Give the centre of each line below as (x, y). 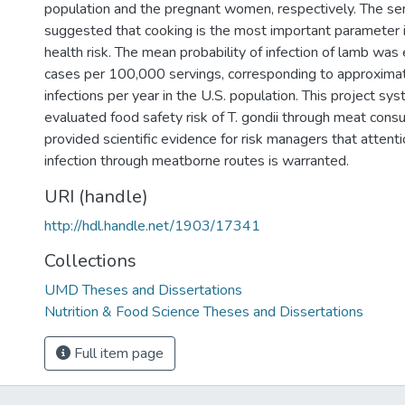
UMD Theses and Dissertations (143, 290)
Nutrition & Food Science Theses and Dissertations (204, 312)
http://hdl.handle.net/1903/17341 (152, 226)
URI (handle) (96, 197)
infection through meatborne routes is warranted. (197, 161)
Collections (90, 261)
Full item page (117, 353)
